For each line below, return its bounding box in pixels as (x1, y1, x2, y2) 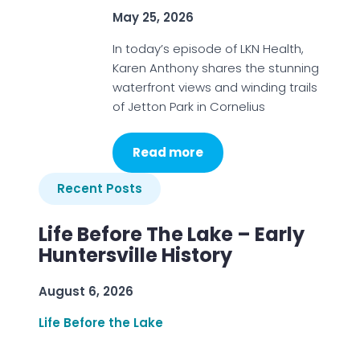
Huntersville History (39, 242, 232, 268)
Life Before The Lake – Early (39, 221, 305, 247)
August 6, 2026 (39, 283, 133, 300)
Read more (132, 144, 203, 161)
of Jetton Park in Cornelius (112, 98, 265, 115)
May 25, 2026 (112, 9, 194, 26)
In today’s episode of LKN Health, (112, 40, 304, 57)
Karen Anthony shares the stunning (112, 59, 319, 76)
